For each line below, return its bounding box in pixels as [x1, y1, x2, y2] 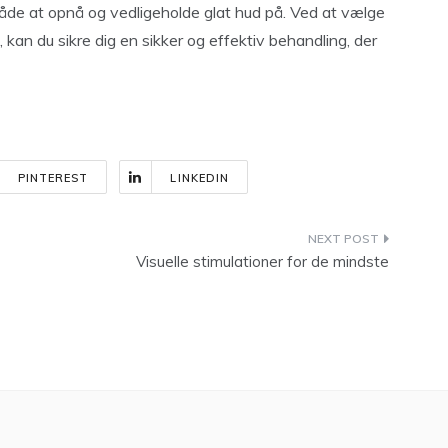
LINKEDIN [170, 171, 230, 185]
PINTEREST [17, 171, 89, 185]
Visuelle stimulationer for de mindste [136, 252, 389, 271]
